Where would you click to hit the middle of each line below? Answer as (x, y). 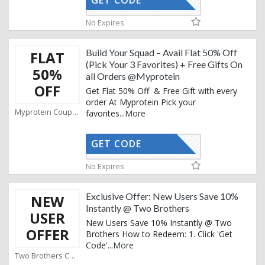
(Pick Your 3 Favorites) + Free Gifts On (164, 64)
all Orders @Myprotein (133, 76)
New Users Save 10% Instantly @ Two (159, 223)
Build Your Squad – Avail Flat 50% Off (161, 53)
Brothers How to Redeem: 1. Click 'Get (159, 234)
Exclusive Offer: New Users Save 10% (162, 196)
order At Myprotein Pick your (141, 102)
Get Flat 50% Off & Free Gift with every (161, 91)
